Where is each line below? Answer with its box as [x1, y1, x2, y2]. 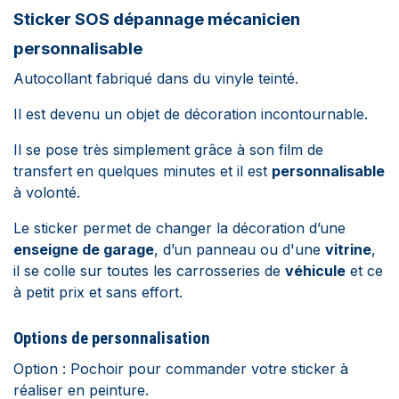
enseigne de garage [13, 240, 154, 258]
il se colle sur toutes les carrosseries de [13, 262, 285, 280]
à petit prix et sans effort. [13, 283, 183, 301]
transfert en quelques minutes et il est [13, 162, 272, 180]
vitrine [325, 240, 371, 258]
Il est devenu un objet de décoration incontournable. [13, 105, 368, 123]
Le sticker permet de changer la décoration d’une [13, 219, 346, 237]
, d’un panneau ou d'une [154, 240, 325, 258]
